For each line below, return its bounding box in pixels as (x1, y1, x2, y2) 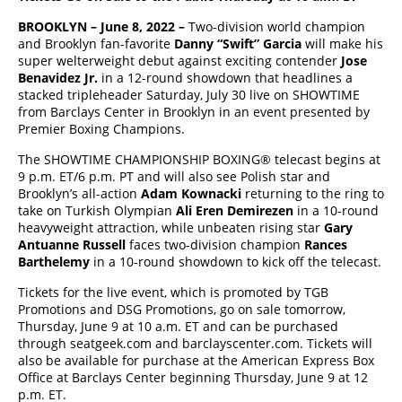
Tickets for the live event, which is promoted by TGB (18, 284, 328, 301)
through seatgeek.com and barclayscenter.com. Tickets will (18, 335, 372, 352)
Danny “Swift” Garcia (174, 35, 305, 52)
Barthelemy (18, 253, 93, 270)
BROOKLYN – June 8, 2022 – (18, 18, 188, 35)
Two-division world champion (188, 18, 365, 35)
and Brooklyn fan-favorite (18, 35, 174, 52)
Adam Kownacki (141, 185, 245, 202)
